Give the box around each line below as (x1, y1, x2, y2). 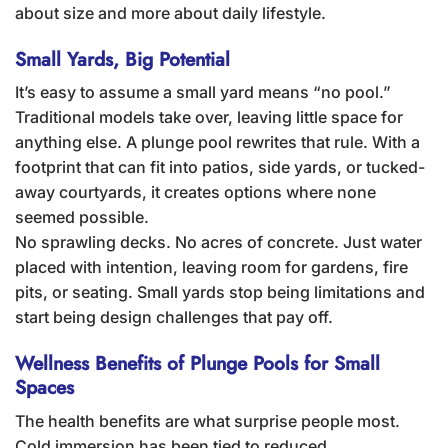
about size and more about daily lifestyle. (15, 2, 326, 23)
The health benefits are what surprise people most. (15, 410, 400, 431)
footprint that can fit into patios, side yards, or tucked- (15, 157, 425, 178)
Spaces (15, 373, 74, 402)
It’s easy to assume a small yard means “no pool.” (15, 82, 391, 103)
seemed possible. (15, 207, 149, 228)
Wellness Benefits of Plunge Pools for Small (15, 349, 380, 378)
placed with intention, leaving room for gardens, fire (15, 257, 408, 278)
